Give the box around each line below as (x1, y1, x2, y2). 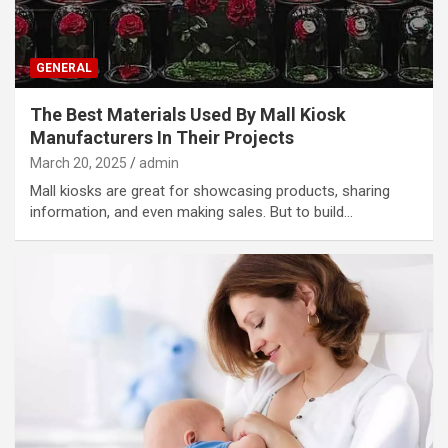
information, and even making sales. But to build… (30, 202, 353, 221)
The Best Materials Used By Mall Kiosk (30, 103, 346, 125)
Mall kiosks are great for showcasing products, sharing (30, 181, 390, 200)
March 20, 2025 (30, 154, 127, 171)
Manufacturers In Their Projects (30, 126, 294, 148)
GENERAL (36, 60, 92, 75)
